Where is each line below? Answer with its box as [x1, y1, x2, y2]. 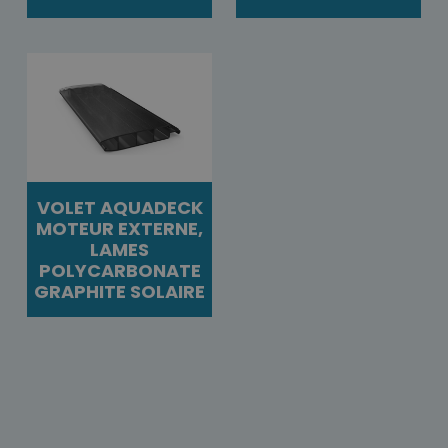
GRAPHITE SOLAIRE [34, 279, 205, 305]
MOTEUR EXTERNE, [36, 216, 203, 242]
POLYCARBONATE [38, 258, 201, 284]
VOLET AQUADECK [36, 195, 203, 221]
